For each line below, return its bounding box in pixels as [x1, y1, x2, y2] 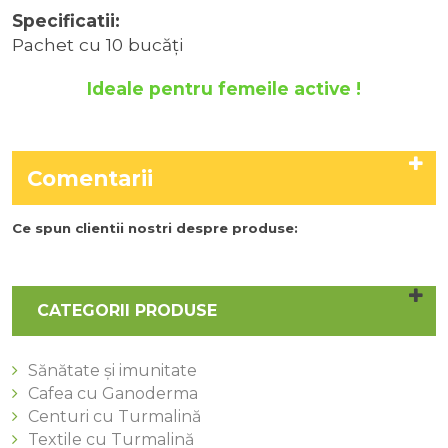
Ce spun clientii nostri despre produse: [12, 220, 298, 236]
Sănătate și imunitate [28, 361, 197, 380]
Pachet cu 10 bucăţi [12, 34, 183, 55]
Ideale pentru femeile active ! [87, 78, 361, 99]
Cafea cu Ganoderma [28, 384, 198, 403]
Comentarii [27, 165, 153, 191]
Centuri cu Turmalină [28, 407, 201, 426]
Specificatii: [12, 10, 120, 31]
